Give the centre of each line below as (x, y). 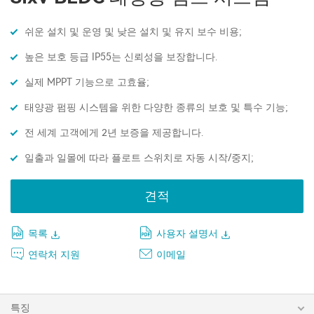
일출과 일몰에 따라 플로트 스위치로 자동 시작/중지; (139, 158)
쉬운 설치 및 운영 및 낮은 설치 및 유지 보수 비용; (133, 32)
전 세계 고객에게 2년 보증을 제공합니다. (114, 133)
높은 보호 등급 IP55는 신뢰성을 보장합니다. (121, 57)
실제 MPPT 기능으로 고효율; (87, 82)
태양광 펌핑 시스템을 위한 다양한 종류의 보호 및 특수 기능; (156, 108)
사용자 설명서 (187, 234)
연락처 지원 (54, 255)
